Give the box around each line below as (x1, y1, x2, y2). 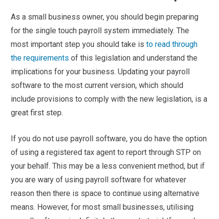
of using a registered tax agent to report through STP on (11, 147, 201, 157)
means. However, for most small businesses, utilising (11, 202, 194, 212)
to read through (146, 39, 198, 49)
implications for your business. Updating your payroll (11, 66, 190, 76)
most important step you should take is (11, 39, 147, 49)
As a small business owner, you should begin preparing (11, 12, 199, 22)
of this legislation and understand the (69, 53, 198, 63)
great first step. (11, 108, 64, 117)
